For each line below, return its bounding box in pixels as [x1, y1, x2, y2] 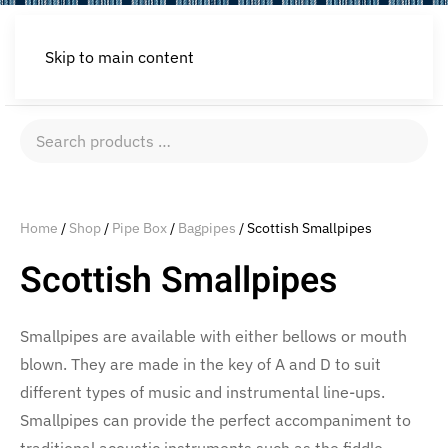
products [19, 150, 83, 171]
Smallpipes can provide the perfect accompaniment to [20, 410, 411, 431]
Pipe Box [112, 219, 167, 238]
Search [19, 122, 69, 143]
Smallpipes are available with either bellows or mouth [20, 326, 407, 347]
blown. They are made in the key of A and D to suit [20, 354, 381, 375]
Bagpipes [178, 219, 236, 238]
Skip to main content [45, 47, 194, 67]
